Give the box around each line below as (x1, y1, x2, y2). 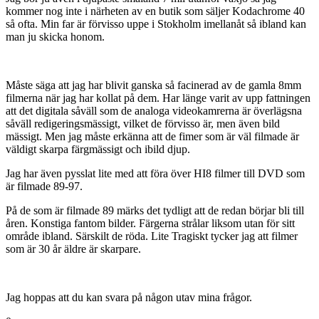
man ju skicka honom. (6, 30, 105, 43)
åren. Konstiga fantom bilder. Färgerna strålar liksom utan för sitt (6, 216, 295, 229)
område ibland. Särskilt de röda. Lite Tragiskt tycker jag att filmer (6, 229, 298, 242)
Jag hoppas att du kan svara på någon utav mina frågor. (6, 291, 252, 303)
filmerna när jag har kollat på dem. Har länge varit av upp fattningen (6, 91, 310, 104)
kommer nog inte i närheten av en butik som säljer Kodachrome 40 (6, 4, 305, 17)
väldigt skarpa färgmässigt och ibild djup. (6, 142, 190, 155)
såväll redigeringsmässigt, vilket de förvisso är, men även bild (6, 117, 280, 130)
